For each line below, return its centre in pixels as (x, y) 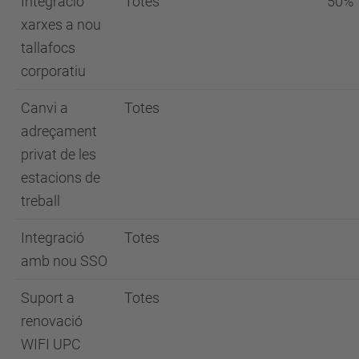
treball (40, 200)
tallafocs (48, 47)
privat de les (58, 154)
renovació (52, 321)
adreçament (59, 131)
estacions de (61, 177)
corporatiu (53, 71)
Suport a (48, 297)
